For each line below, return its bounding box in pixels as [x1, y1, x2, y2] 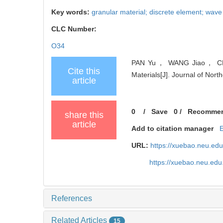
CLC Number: [51, 24, 99, 33]
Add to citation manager [131, 124, 214, 132]
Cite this [68, 66, 100, 76]
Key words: [51, 7, 92, 16]
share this [64, 110, 104, 120]
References [51, 194, 92, 203]
